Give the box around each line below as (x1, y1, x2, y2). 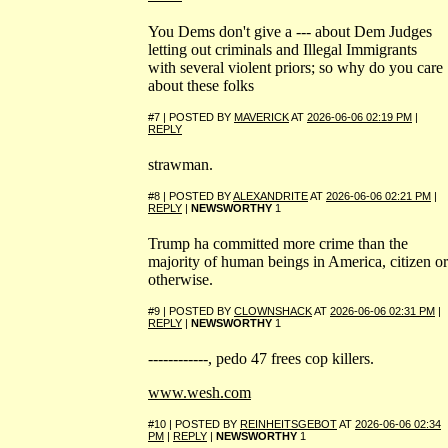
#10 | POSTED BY (148, 418, 240, 431)
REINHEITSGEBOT (240, 418, 337, 431)
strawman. (148, 156, 213, 174)
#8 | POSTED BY (148, 190, 233, 203)
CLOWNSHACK (234, 305, 312, 318)
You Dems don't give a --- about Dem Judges (148, 23, 432, 41)
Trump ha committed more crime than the (148, 235, 408, 253)
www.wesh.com (148, 384, 251, 402)
